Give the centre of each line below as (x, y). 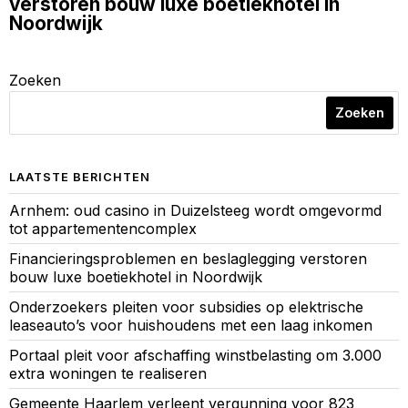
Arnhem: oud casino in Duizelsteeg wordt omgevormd (195, 210)
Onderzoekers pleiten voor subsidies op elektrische (186, 306)
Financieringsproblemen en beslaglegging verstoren (188, 258)
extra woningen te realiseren (108, 373)
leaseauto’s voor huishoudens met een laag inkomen (191, 325)
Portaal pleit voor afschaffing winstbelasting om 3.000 (195, 355)
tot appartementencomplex (103, 228)
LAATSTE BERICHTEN (80, 177)
